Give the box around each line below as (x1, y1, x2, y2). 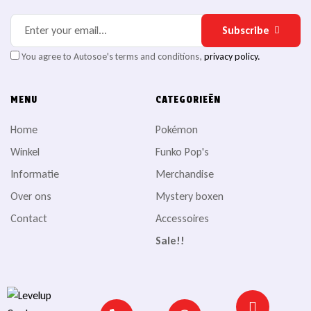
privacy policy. (204, 50, 260, 62)
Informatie (10, 167, 59, 180)
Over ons (10, 189, 51, 203)
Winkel (10, 144, 40, 158)
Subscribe (222, 23, 269, 37)
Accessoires (155, 211, 209, 225)
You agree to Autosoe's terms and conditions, (19, 50, 204, 62)
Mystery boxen (155, 189, 224, 203)
